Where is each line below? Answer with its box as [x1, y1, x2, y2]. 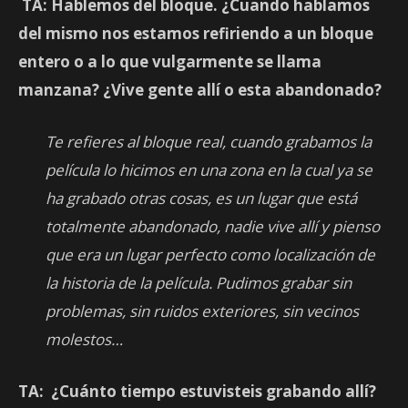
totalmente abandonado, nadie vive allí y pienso [46, 216, 380, 238]
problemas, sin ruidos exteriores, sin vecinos [46, 301, 359, 322]
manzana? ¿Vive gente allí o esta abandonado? [18, 79, 382, 101]
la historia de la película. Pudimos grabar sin [46, 272, 352, 294]
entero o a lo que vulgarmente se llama [18, 51, 321, 73]
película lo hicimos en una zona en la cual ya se [46, 159, 372, 181]
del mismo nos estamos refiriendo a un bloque [18, 23, 373, 45]
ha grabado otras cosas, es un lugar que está [46, 188, 357, 209]
